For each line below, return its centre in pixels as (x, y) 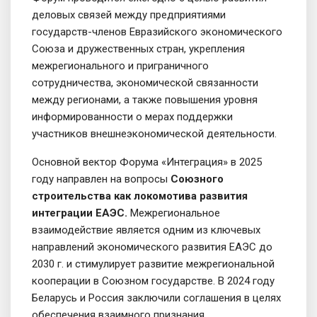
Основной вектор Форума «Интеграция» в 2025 (147, 162)
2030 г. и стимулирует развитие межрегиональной (153, 264)
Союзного (197, 179)
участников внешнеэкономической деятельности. (154, 134)
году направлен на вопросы (101, 179)
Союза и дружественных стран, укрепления (138, 49)
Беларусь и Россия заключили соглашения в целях (156, 298)
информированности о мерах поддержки (132, 117)
